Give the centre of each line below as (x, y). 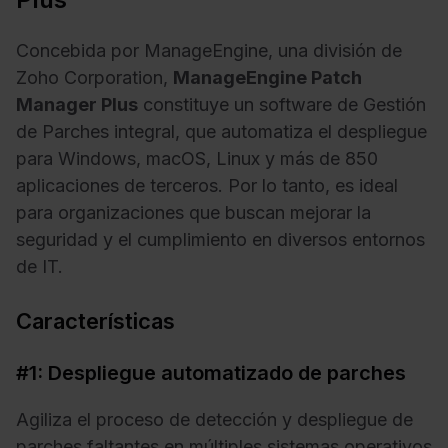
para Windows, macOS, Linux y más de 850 (197, 158)
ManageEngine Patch (267, 77)
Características (98, 320)
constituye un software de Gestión (282, 104)
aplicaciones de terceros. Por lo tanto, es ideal (207, 185)
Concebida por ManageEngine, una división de (209, 50)
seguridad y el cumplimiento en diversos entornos (220, 239)
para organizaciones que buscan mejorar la (193, 212)
